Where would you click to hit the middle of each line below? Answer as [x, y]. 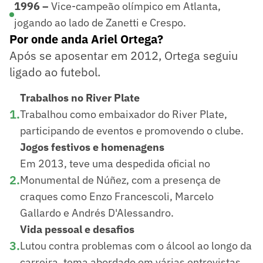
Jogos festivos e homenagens [92, 147]
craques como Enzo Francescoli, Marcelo [117, 196]
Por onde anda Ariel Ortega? [86, 39]
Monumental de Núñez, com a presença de [120, 180]
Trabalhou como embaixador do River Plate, [124, 114]
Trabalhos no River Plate [80, 97]
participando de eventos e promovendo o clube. [132, 130]
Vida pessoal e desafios [77, 229]
